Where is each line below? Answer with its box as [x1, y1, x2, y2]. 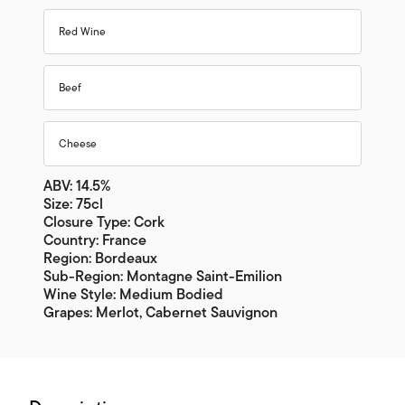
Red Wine [59, 23, 106, 42]
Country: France [43, 229, 146, 253]
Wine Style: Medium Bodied [43, 283, 223, 307]
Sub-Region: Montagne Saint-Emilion [43, 265, 282, 289]
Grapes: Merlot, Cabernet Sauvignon [43, 301, 278, 325]
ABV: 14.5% [43, 174, 110, 199]
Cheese [59, 135, 97, 154]
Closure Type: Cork [43, 211, 165, 235]
